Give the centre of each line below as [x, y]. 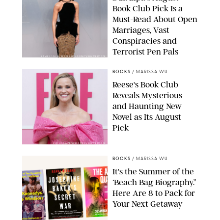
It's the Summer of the [153, 171]
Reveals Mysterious [147, 95]
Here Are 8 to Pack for [154, 193]
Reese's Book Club [145, 84]
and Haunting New [147, 106]
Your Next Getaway [148, 204]
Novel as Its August [147, 117]
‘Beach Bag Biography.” [154, 182]
